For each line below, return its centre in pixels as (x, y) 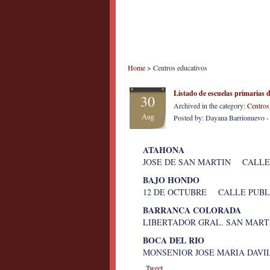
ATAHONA (164, 150)
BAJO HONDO (171, 180)
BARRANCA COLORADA (192, 210)
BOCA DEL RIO (174, 240)
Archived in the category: (210, 105)
